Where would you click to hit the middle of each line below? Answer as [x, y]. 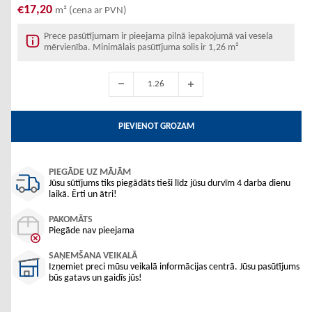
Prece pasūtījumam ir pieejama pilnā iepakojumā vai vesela [158, 37]
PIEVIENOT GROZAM [156, 126]
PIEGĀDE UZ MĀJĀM [90, 172]
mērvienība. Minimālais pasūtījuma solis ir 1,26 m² [141, 48]
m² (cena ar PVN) [91, 11]
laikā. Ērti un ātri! [83, 195]
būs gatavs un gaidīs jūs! [95, 278]
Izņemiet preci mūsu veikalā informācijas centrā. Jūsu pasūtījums [174, 267]
